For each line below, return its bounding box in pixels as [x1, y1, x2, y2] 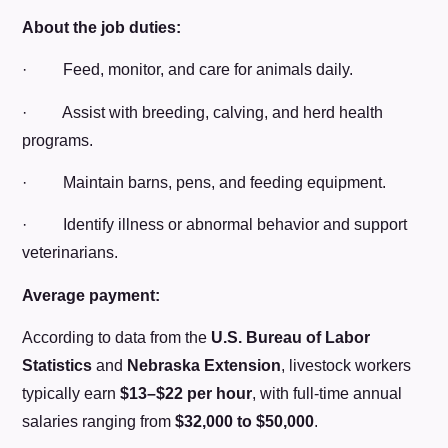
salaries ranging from [22, 413, 176, 431]
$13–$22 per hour [120, 385, 253, 403]
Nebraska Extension [127, 357, 282, 375]
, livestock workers [281, 357, 412, 375]
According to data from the [22, 329, 212, 347]
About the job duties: [22, 18, 182, 36]
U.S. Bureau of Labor [211, 329, 371, 347]
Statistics [22, 357, 93, 375]
